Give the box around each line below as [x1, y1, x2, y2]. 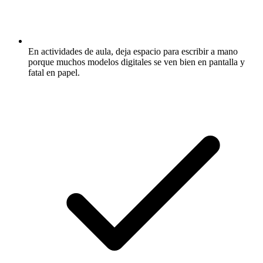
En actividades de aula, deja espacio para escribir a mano [28, 46, 238, 56]
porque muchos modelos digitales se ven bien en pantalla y [28, 57, 245, 67]
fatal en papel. [28, 68, 80, 77]
